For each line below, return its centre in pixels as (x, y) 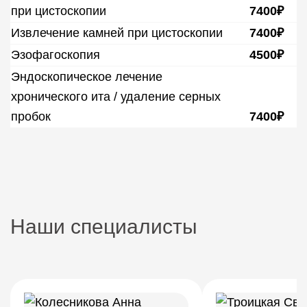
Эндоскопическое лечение (87, 77)
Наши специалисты (104, 226)
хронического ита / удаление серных (116, 97)
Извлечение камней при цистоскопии (117, 33)
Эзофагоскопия (56, 55)
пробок (31, 116)
